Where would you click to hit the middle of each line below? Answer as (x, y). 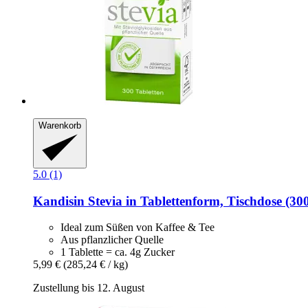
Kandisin (59, 201)
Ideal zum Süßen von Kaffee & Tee (137, 228)
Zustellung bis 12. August (89, 288)
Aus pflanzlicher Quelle (112, 240)
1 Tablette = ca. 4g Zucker (118, 252)
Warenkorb (60, 126)
